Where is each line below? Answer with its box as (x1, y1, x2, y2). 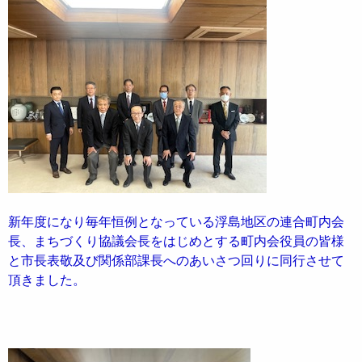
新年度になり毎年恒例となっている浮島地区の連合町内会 (8, 215, 344, 229)
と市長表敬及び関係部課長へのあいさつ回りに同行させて (8, 254, 344, 268)
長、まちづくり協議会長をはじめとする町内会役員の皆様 (8, 234, 344, 249)
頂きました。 (8, 273, 86, 288)
